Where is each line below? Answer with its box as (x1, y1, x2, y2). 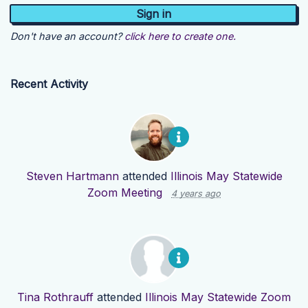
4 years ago (171, 188, 221, 199)
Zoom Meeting (87, 186, 162, 200)
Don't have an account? (10, 30, 122, 43)
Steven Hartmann (25, 169, 119, 184)
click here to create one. (124, 30, 236, 43)
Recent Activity (10, 77, 88, 91)
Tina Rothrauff (17, 290, 93, 305)
